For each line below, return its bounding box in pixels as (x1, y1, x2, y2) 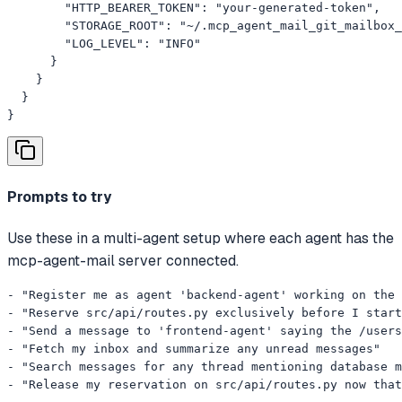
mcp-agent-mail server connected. (7, 251, 239, 271)
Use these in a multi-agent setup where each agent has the (7, 229, 394, 249)
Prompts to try (7, 188, 111, 207)
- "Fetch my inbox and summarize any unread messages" (7, 342, 380, 356)
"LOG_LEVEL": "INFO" (7, 36, 201, 50)
